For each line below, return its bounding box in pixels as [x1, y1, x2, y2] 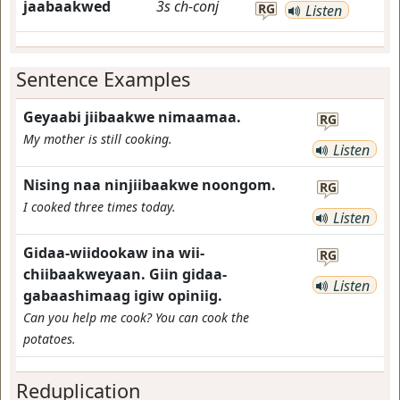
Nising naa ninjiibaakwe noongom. [23, 175, 276, 195]
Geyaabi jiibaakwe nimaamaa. [23, 107, 241, 127]
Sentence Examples [16, 66, 190, 92]
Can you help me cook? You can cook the [23, 309, 249, 326]
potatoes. [23, 330, 76, 347]
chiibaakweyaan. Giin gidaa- [23, 264, 227, 284]
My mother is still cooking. [23, 130, 172, 147]
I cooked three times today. [23, 198, 176, 215]
